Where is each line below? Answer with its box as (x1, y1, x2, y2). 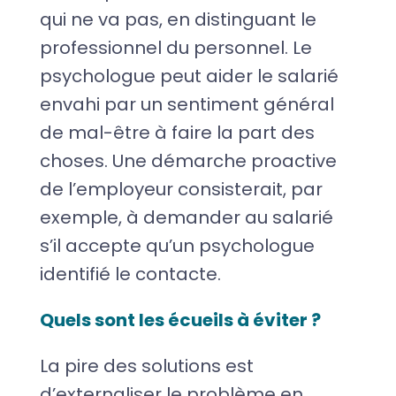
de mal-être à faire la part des (39, 119, 315, 145)
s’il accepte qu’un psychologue (39, 232, 315, 258)
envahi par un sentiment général (39, 91, 334, 117)
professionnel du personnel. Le (39, 34, 312, 60)
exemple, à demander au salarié (39, 204, 333, 230)
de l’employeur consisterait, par (39, 176, 323, 202)
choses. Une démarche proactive (39, 148, 337, 173)
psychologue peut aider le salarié (39, 63, 339, 88)
